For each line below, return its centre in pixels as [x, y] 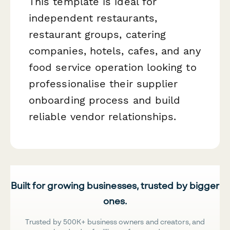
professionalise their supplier [103, 84]
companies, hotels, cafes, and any [115, 51]
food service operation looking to [113, 68]
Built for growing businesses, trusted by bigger [115, 186]
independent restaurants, [93, 18]
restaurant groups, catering [98, 35]
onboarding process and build [105, 100]
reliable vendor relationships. [103, 117]
